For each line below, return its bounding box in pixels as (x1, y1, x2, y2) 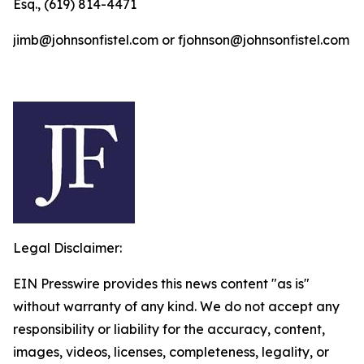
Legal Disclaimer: (13, 240, 122, 256)
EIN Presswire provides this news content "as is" (13, 275, 310, 292)
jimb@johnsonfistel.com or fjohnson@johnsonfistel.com (13, 32, 349, 48)
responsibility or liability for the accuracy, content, (13, 321, 325, 337)
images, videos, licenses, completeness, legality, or (13, 344, 329, 360)
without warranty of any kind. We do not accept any (13, 298, 340, 314)
